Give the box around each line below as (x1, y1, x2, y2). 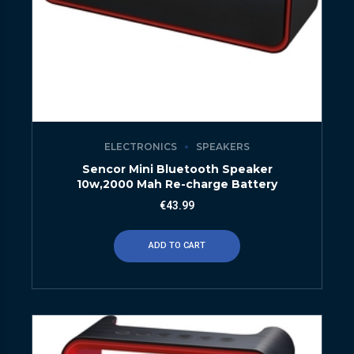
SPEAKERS (196, 141, 250, 153)
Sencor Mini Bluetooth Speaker (81, 162, 273, 177)
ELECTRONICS (104, 141, 177, 153)
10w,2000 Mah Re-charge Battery (77, 177, 277, 192)
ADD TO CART (149, 240, 205, 251)
